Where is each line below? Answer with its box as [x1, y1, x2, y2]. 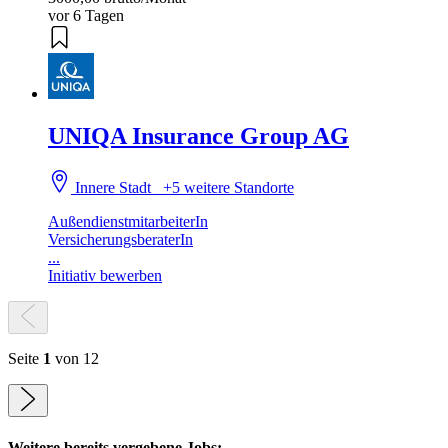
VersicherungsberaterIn [48, 231, 193, 249]
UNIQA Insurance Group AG [48, 122, 349, 149]
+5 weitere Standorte [163, 179, 295, 197]
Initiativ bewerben [48, 267, 162, 285]
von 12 [51, 350, 99, 368]
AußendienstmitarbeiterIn [48, 213, 208, 231]
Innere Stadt [71, 179, 164, 197]
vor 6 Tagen [48, 7, 124, 25]
